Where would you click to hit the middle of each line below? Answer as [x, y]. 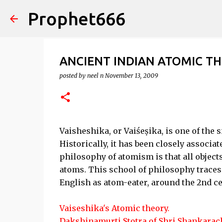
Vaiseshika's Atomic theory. [114, 208]
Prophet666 [77, 19]
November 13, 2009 [131, 76]
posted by [73, 76]
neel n [95, 76]
